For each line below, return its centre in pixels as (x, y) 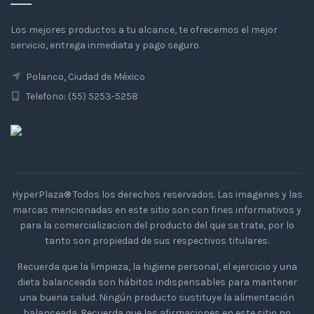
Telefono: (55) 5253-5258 (81, 96)
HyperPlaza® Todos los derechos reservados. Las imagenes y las (157, 194)
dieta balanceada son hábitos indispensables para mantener (157, 282)
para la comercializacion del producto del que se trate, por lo (157, 225)
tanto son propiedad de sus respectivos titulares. (157, 241)
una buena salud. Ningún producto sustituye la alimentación (157, 298)
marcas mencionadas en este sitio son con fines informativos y (157, 210)
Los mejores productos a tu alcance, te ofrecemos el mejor (144, 30)
